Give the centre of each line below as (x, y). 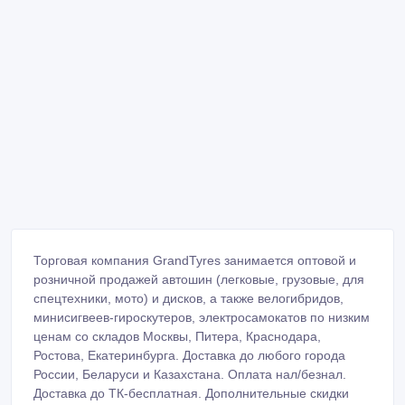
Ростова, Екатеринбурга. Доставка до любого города (189, 355)
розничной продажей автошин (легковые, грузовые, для (199, 279)
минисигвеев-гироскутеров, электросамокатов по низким (202, 317)
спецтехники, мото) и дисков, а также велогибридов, (188, 298)
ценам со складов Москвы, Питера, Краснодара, (177, 336)
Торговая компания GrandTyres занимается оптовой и (195, 260)
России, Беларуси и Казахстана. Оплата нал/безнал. (190, 374)
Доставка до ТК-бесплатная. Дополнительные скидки (191, 393)
